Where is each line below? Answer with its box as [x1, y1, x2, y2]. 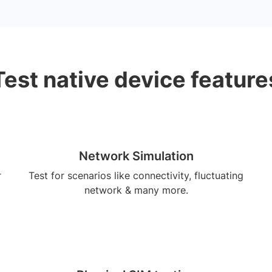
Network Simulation [78, 149, 194, 163]
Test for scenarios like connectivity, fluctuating [29, 169, 243, 182]
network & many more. [84, 184, 188, 196]
